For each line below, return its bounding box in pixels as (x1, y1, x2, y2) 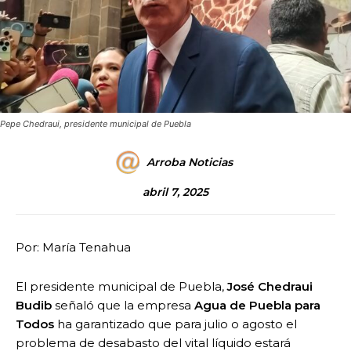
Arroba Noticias (147, 154, 233, 169)
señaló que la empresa (52, 297, 194, 313)
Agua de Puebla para (194, 297, 320, 313)
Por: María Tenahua (16, 239, 131, 255)
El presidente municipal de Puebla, (16, 278, 227, 294)
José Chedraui (227, 278, 313, 294)
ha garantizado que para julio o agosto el (54, 316, 297, 331)
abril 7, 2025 (143, 184, 208, 199)
